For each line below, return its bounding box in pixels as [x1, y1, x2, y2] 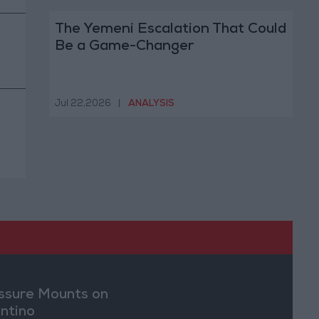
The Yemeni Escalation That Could [54, 23, 286, 38]
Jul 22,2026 [54, 99, 111, 109]
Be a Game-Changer [54, 40, 194, 55]
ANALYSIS [127, 99, 174, 109]
